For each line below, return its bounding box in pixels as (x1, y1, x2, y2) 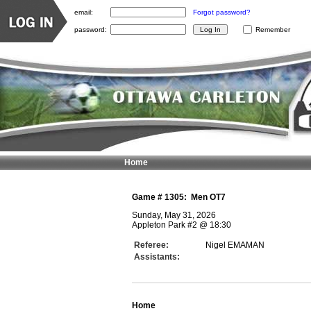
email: (74, 8, 93, 16)
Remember (255, 26, 290, 33)
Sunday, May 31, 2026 (132, 210, 216, 220)
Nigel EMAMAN (205, 240, 264, 250)
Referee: (134, 240, 169, 250)
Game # (132, 192, 165, 202)
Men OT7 (191, 192, 226, 202)
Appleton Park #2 (132, 220, 197, 230)
